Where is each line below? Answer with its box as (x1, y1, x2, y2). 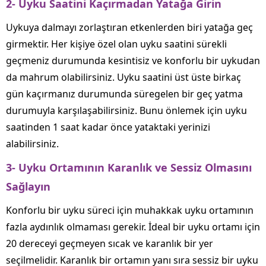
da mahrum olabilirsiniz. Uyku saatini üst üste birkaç (6, 70, 241, 84)
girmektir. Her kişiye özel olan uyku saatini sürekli (6, 37, 227, 50)
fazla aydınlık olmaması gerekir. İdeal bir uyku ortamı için (6, 220, 260, 233)
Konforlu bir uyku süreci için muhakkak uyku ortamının (6, 203, 254, 217)
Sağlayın (6, 179, 50, 194)
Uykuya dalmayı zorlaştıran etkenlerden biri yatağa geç (6, 20, 253, 34)
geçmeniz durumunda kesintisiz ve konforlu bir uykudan (6, 53, 260, 67)
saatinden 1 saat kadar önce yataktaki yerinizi (6, 120, 210, 134)
